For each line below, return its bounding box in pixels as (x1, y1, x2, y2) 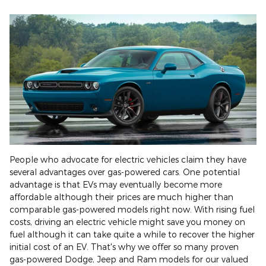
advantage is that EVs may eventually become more (9, 179, 222, 189)
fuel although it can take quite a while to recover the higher (9, 229, 255, 239)
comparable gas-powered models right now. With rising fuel (9, 204, 255, 214)
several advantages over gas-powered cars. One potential (9, 166, 240, 177)
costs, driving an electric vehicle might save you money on (9, 216, 245, 227)
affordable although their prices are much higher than (9, 191, 233, 202)
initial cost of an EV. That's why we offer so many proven (9, 241, 239, 252)
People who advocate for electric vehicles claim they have (9, 154, 246, 164)
